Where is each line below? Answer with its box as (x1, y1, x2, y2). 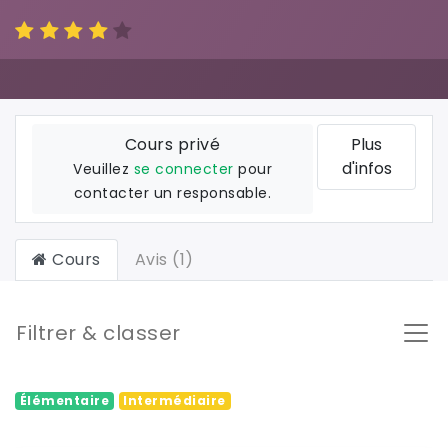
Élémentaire (19, 392, 110, 410)
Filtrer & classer (16, 318, 181, 347)
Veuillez (73, 158, 134, 179)
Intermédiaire (123, 392, 226, 410)
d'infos (341, 156, 392, 180)
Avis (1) (134, 247, 194, 271)
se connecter (133, 158, 234, 179)
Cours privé (124, 132, 221, 156)
